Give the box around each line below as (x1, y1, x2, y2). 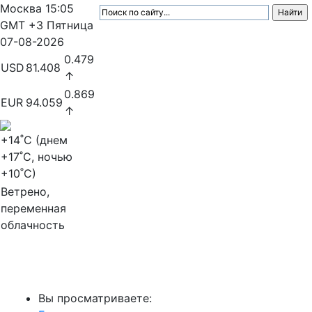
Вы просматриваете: (38, 291, 152, 305)
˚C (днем (20, 133, 68, 147)
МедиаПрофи (11, 262, 101, 279)
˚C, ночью (19, 150, 72, 164)
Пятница (47, 18, 93, 32)
